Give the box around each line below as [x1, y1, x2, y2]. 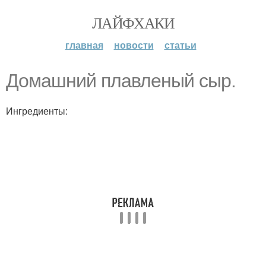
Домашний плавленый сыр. [6, 70, 236, 91]
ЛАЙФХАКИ [91, 12, 175, 33]
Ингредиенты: [6, 104, 68, 118]
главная [65, 38, 103, 52]
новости [113, 38, 154, 52]
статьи [164, 38, 197, 52]
